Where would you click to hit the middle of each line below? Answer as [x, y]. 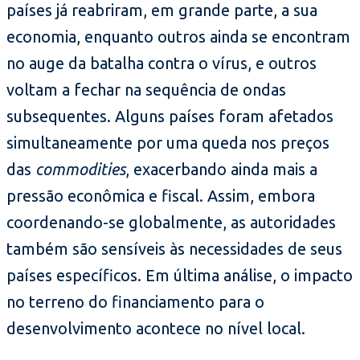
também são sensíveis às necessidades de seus [174, 249]
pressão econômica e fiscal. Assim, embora [161, 196]
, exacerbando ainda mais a [221, 170]
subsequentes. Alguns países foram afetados [170, 117]
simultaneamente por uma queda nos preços [168, 143]
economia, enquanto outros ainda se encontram [178, 37]
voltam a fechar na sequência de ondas [146, 90]
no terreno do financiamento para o [135, 302]
